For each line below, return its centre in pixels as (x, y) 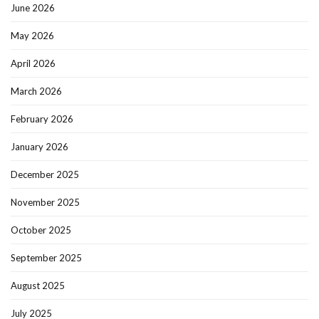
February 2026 (42, 119)
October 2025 (41, 230)
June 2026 (33, 8)
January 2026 (40, 147)
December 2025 (45, 175)
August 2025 (38, 286)
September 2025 (46, 258)
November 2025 (45, 203)
